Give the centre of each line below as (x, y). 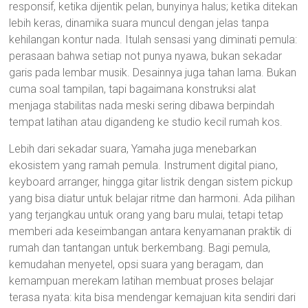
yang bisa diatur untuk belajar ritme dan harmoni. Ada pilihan (152, 198)
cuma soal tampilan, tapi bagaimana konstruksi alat (133, 89)
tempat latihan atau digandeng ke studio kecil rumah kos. (146, 122)
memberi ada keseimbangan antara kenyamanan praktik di (151, 231)
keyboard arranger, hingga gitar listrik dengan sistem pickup (151, 182)
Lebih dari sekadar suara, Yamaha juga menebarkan (133, 149)
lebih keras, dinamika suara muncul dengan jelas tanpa (139, 23)
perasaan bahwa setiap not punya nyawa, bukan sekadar (146, 56)
